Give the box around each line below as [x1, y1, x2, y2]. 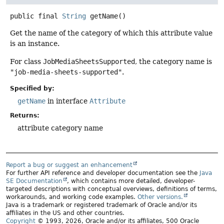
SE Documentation [6, 177, 62, 185]
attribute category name [17, 123, 103, 132]
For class [10, 57, 43, 65]
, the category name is [135, 57, 212, 65]
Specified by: [10, 84, 54, 92]
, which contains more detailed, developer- [67, 177, 195, 185]
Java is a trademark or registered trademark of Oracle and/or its [6, 201, 197, 209]
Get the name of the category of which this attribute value [10, 29, 212, 37]
